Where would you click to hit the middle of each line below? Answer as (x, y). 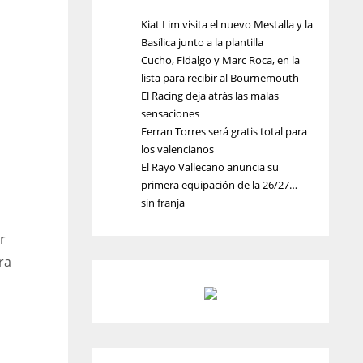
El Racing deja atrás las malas (209, 96)
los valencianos (177, 149)
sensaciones (170, 113)
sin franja (162, 203)
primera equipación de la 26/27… (219, 185)
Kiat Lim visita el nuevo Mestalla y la (226, 24)
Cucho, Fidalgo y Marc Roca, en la (220, 60)
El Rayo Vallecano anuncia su (209, 167)
